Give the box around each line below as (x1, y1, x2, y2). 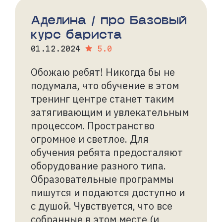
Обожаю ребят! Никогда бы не (31, 65, 175, 79)
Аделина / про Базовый (31, 12, 187, 27)
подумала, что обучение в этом (31, 78, 179, 92)
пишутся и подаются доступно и (31, 185, 185, 199)
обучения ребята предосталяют (31, 145, 183, 159)
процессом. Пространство (31, 118, 155, 132)
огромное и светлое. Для (31, 132, 149, 146)
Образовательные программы (31, 172, 174, 186)
